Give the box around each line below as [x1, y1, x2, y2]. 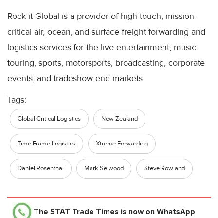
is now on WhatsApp [119, 206, 195, 217]
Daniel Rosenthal [18, 164, 64, 172]
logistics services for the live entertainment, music [7, 41, 196, 53]
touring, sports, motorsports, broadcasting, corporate [7, 57, 205, 68]
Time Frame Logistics [18, 139, 75, 147]
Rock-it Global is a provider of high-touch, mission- [7, 10, 197, 21]
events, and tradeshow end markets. [7, 73, 145, 84]
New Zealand [101, 114, 138, 123]
